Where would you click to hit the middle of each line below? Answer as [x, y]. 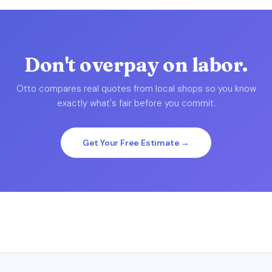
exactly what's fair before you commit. [136, 103]
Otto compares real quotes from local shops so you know [136, 89]
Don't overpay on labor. [136, 65]
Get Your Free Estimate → [136, 143]
